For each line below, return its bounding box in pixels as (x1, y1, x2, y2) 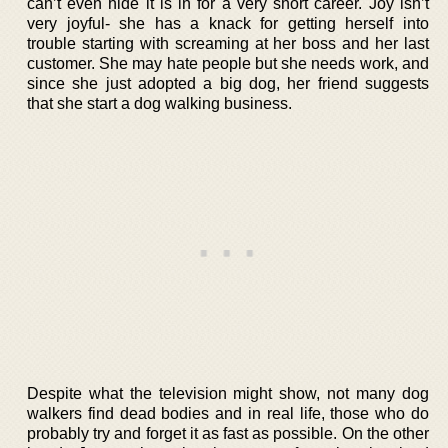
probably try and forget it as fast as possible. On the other (27, 424, 429, 442)
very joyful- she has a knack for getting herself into (27, 14, 429, 32)
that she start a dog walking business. (27, 94, 292, 112)
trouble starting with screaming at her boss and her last (27, 34, 429, 52)
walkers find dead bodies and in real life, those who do (27, 404, 429, 422)
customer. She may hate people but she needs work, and (27, 54, 429, 72)
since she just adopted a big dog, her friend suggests (27, 74, 429, 92)
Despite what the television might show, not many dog (27, 384, 429, 402)
